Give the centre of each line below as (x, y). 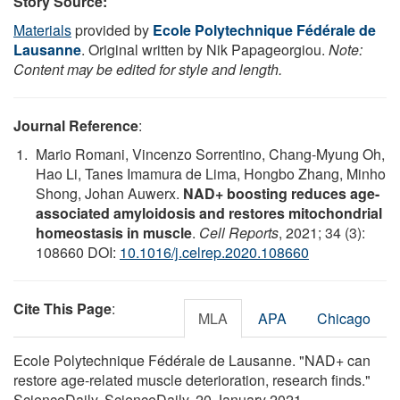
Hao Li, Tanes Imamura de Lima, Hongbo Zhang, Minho (211, 173)
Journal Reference (76, 125)
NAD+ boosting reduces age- (281, 193)
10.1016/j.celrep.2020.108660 (214, 252)
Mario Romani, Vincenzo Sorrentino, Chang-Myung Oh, (210, 154)
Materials (42, 29)
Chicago (344, 318)
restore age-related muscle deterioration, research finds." (192, 379)
